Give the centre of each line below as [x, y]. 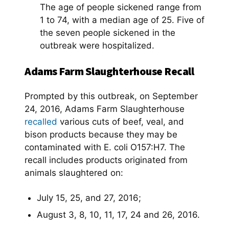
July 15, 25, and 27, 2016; [89, 198]
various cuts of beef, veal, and [121, 121]
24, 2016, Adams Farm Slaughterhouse [105, 109]
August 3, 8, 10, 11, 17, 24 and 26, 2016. [118, 214]
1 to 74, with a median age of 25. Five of [122, 20]
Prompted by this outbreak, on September [111, 96]
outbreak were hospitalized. [97, 45]
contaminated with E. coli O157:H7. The [105, 147]
